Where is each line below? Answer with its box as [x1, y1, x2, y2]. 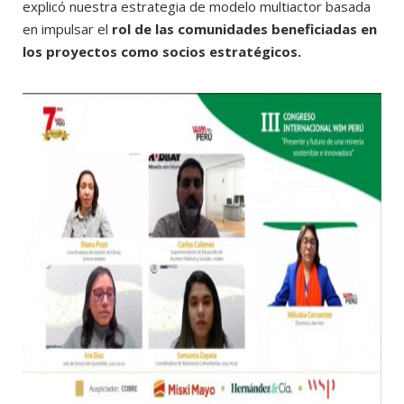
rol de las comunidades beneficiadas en [112, 20, 377, 39]
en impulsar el [23, 20, 112, 39]
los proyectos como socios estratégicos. [23, 42, 301, 61]
